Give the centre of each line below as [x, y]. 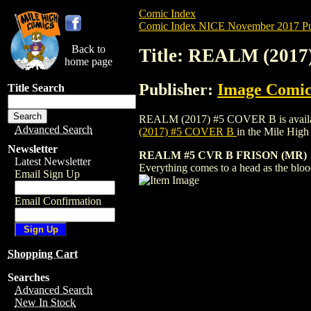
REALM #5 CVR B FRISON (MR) [223, 155]
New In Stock [45, 302]
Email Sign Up [47, 174]
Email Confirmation [58, 201]
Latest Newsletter [53, 161]
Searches [28, 277]
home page [89, 61]
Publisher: [178, 89]
